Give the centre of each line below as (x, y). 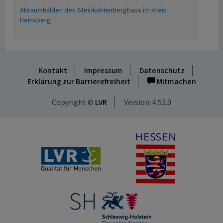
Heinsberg (35, 20)
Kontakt (53, 71)
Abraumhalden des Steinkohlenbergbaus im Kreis (93, 10)
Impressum (103, 71)
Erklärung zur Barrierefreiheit (79, 82)
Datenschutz (162, 71)
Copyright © (73, 103)
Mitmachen (175, 82)
